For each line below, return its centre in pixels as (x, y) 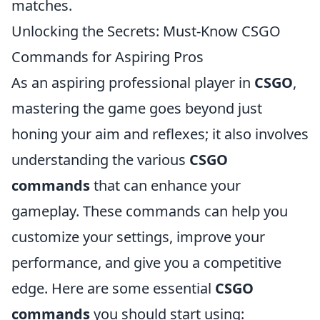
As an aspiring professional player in (133, 82)
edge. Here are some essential (113, 288)
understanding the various (100, 160)
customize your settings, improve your (138, 237)
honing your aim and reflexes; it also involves (160, 134)
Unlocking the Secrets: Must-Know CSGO (146, 31)
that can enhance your (165, 185)
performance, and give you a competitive (146, 262)
